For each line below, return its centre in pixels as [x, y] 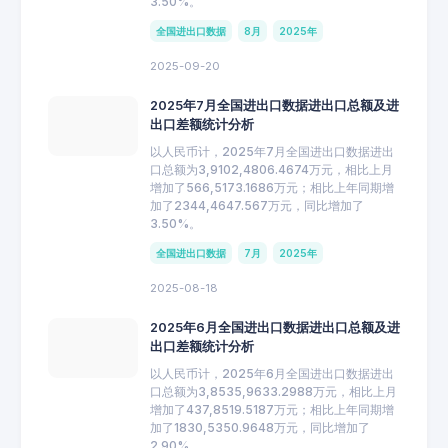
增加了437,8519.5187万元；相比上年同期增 [272, 409]
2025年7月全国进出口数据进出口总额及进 [274, 105]
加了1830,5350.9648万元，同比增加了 [260, 427]
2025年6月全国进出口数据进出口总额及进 [275, 327]
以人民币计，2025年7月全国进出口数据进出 [272, 151]
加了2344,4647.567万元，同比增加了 [257, 205]
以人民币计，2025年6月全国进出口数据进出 [272, 373]
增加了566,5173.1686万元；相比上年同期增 [272, 187]
